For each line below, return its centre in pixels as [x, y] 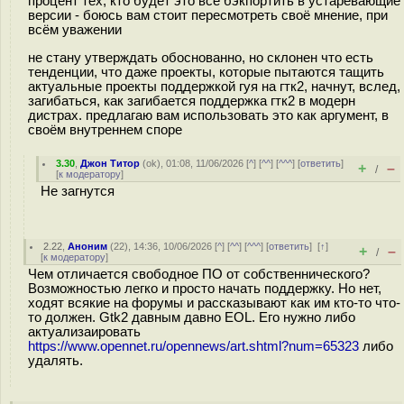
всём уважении [75, 30]
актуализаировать [84, 332]
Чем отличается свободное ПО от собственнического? [199, 274]
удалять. [55, 361]
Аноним [88, 246]
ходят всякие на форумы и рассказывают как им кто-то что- [214, 303]
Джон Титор [110, 163]
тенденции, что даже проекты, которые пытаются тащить [206, 72]
